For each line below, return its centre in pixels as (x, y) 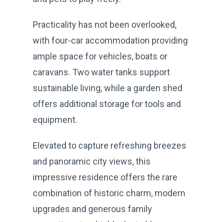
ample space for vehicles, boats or (100, 56)
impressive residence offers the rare (105, 177)
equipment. (55, 119)
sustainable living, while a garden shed (108, 88)
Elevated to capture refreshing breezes (110, 145)
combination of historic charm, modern (109, 193)
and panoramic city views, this (92, 161)
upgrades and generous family (92, 209)
